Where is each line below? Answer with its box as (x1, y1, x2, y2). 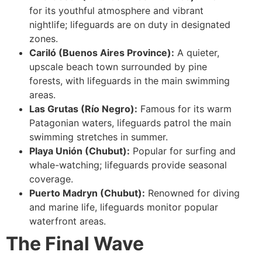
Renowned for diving (145, 187, 240, 199)
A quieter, (174, 46, 219, 58)
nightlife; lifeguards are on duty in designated (29, 18, 230, 30)
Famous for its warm (137, 102, 232, 115)
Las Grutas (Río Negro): (29, 102, 137, 115)
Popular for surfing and (130, 144, 236, 157)
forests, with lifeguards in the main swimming (29, 74, 230, 87)
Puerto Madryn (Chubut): (29, 187, 145, 199)
